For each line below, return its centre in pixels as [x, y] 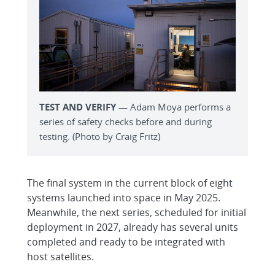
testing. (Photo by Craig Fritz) [100, 137]
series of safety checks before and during [126, 122]
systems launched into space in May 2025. [124, 198]
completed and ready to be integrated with [126, 242]
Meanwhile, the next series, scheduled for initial [137, 213]
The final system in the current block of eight [130, 183]
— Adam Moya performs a [173, 107]
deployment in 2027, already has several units [133, 227]
